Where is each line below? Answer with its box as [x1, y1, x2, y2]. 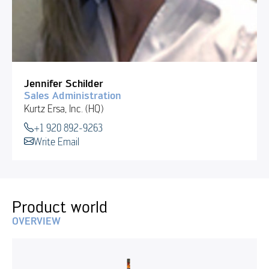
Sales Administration [23, 89, 121, 101]
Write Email [33, 134, 79, 148]
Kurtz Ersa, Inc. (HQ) [23, 101, 103, 115]
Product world [11, 196, 107, 216]
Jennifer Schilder [23, 77, 103, 89]
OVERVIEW [11, 214, 61, 227]
